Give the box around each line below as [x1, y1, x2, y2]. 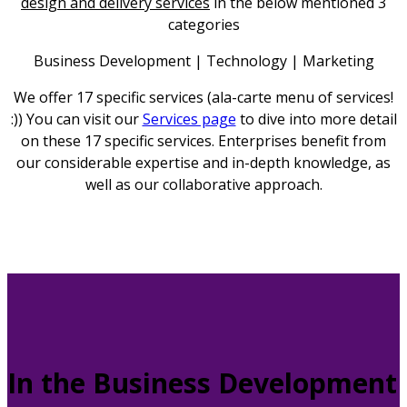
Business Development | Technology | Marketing [33, 50, 374, 71]
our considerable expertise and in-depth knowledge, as [16, 152, 391, 173]
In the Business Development [7, 364, 397, 402]
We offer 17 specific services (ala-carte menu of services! [14, 86, 393, 107]
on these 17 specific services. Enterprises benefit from [21, 130, 386, 151]
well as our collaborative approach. [84, 174, 323, 194]
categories [167, 14, 240, 35]
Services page [142, 108, 236, 129]
